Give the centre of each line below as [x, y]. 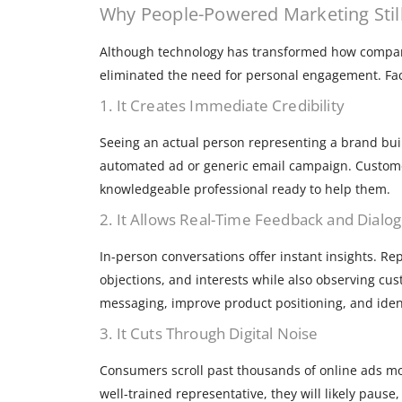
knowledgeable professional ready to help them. [245, 189]
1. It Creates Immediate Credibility [222, 106]
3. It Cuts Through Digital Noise [209, 334]
